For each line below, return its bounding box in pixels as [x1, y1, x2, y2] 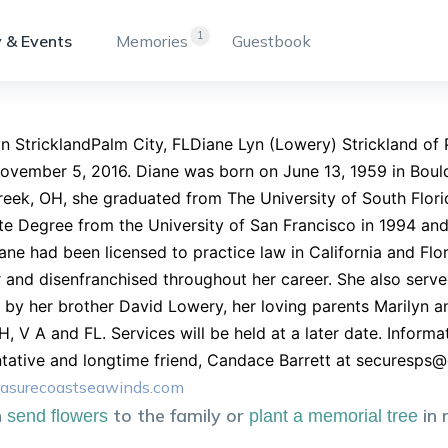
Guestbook [232, 30, 311, 51]
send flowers [7, 406, 108, 426]
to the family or [113, 404, 244, 427]
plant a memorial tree [249, 406, 418, 426]
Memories [116, 30, 188, 51]
